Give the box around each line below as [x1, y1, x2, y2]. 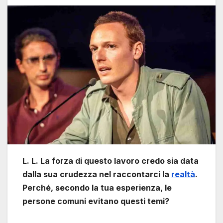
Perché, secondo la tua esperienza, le [22, 182, 172, 193]
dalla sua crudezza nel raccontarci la [22, 169, 171, 179]
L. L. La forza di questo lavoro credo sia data [22, 155, 199, 166]
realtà [171, 169, 195, 179]
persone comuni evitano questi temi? [22, 196, 169, 206]
